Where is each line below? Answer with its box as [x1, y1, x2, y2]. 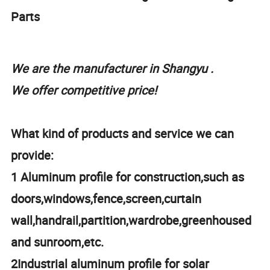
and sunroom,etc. [11, 234, 104, 251]
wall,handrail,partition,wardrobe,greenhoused [11, 212, 252, 229]
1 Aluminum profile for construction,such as [11, 169, 245, 186]
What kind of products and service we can [11, 125, 234, 142]
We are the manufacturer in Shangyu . [11, 60, 214, 77]
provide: [11, 147, 54, 164]
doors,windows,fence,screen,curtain [11, 190, 202, 207]
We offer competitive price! [11, 82, 157, 99]
